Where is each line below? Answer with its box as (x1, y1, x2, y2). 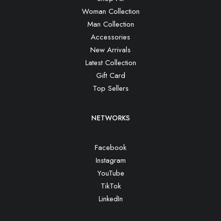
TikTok (100, 181, 121, 191)
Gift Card (96, 70, 125, 81)
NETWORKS (91, 113, 130, 123)
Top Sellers (92, 83, 129, 94)
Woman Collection (81, 6, 140, 17)
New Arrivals (90, 44, 131, 55)
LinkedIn (98, 193, 123, 204)
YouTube (97, 168, 124, 179)
